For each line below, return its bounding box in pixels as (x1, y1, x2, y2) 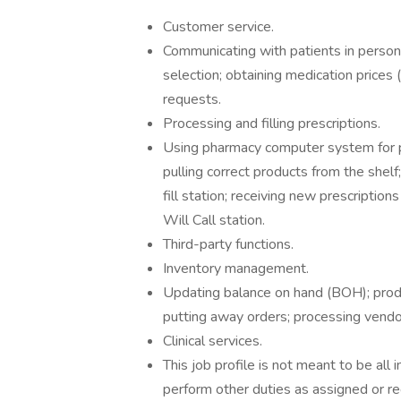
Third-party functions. (163, 235, 294, 254)
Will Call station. (163, 210, 265, 230)
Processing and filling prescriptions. (163, 114, 380, 133)
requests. (163, 90, 221, 109)
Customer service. (163, 17, 274, 37)
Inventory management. (163, 259, 309, 278)
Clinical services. (163, 331, 262, 351)
